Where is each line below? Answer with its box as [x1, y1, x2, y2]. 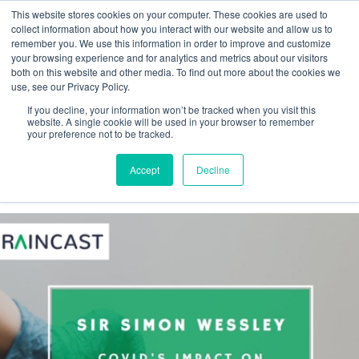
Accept [129, 163, 159, 176]
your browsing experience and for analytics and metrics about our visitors [11, 50, 328, 64]
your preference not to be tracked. [27, 127, 173, 140]
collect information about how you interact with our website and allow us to [11, 22, 333, 35]
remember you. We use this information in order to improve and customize [11, 36, 331, 50]
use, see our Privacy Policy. [11, 79, 130, 93]
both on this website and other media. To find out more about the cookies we [11, 65, 341, 79]
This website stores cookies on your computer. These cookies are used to [11, 7, 328, 21]
